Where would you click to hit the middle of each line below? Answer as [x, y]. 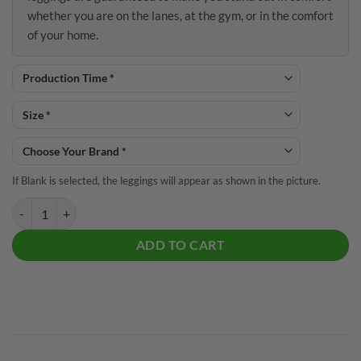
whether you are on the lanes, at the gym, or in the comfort [180, 15]
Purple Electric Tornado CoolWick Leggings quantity [142, 206]
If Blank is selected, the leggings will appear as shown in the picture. [166, 181]
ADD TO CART [180, 245]
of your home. [63, 34]
